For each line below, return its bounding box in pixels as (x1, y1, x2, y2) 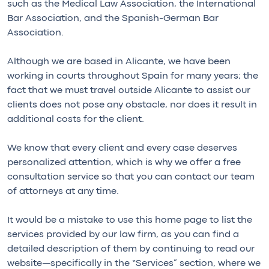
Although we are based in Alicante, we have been (7, 58, 231, 67)
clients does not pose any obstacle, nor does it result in (7, 101, 257, 110)
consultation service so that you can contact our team (7, 173, 255, 182)
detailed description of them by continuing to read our (7, 245, 255, 254)
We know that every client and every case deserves (7, 144, 237, 153)
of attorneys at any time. (7, 187, 119, 196)
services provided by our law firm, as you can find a (7, 231, 239, 240)
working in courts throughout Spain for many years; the (7, 72, 258, 81)
